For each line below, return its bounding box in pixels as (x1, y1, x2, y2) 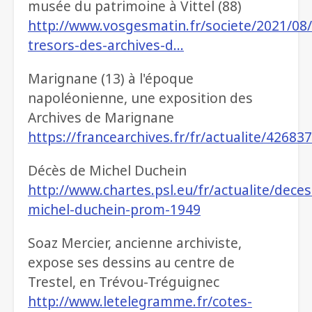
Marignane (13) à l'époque (28, 69, 194, 88)
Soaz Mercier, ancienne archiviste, (28, 233, 242, 253)
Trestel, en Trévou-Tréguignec (28, 272, 219, 292)
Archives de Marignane (28, 108, 174, 127)
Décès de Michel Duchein (28, 161, 187, 180)
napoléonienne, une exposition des (28, 88, 253, 108)
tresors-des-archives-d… (28, 36, 184, 55)
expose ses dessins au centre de (28, 253, 235, 272)
